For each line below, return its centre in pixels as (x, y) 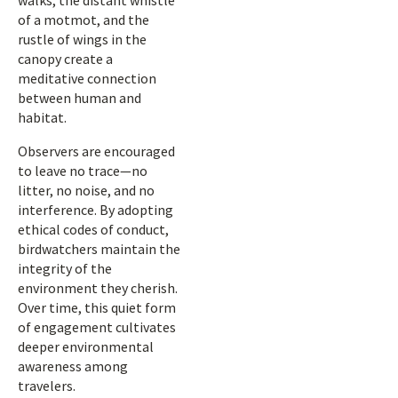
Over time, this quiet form (97, 307)
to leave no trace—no (83, 171)
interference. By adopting (96, 210)
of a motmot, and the (84, 20)
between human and (80, 98)
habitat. (42, 117)
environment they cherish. (98, 288)
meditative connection (87, 78)
